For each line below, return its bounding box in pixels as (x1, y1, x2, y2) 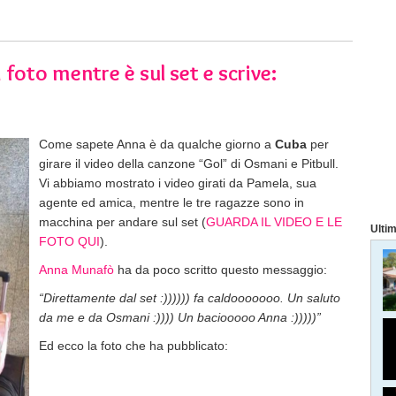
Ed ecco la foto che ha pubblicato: (39, 339, 228, 353)
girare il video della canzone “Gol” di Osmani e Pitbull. (39, 156, 339, 171)
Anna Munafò (39, 263, 114, 277)
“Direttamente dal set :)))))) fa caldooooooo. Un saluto (39, 291, 340, 305)
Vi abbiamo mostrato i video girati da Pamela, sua (39, 176, 316, 190)
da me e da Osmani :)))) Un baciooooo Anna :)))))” (39, 310, 321, 324)
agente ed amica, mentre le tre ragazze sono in (39, 195, 304, 209)
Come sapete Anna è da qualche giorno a (39, 137, 275, 151)
